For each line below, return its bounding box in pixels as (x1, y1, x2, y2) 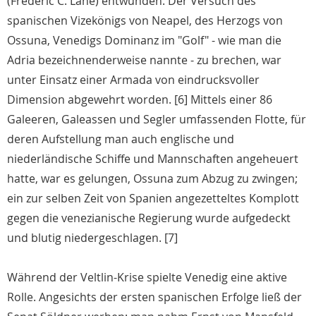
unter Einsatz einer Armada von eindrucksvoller (7, 72, 260, 88)
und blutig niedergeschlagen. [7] (7, 230, 178, 246)
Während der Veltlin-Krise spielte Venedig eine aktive (7, 269, 287, 286)
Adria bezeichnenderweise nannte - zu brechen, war (7, 52, 281, 68)
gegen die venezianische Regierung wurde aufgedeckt (7, 210, 291, 226)
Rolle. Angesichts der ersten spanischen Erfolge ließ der (7, 289, 302, 305)
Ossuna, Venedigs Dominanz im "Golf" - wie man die (7, 32, 281, 49)
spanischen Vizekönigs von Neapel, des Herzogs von (7, 13, 283, 29)
